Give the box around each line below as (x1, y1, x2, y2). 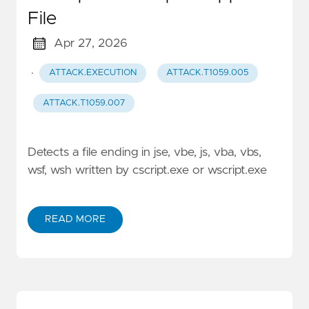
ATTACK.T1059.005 (166, 68, 249, 78)
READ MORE (45, 214, 106, 224)
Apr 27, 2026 (53, 37, 128, 50)
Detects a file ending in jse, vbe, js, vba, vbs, (28, 146, 261, 159)
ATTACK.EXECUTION (48, 68, 137, 78)
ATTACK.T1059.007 (42, 98, 125, 108)
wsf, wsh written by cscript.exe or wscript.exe (28, 163, 267, 177)
